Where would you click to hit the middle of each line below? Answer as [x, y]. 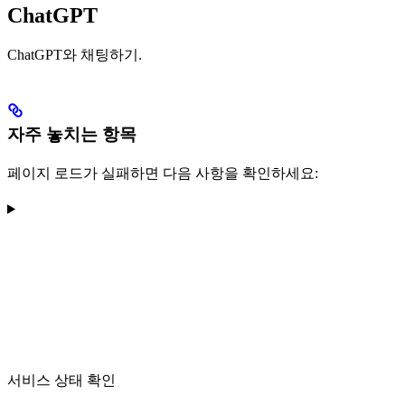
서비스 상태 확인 [61, 380]
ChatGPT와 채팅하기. [75, 54]
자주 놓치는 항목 [72, 134]
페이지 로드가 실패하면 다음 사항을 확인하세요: [163, 173]
